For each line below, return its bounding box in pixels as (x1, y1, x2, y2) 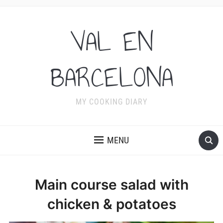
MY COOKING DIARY (76, 97, 147, 107)
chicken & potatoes (47, 196, 176, 213)
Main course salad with (34, 176, 189, 193)
